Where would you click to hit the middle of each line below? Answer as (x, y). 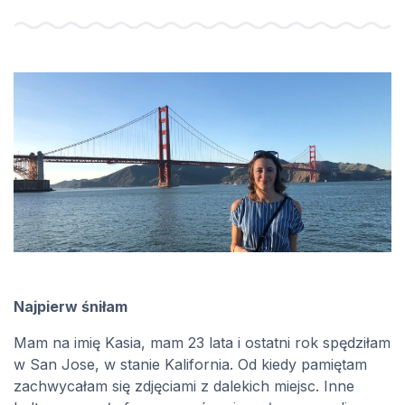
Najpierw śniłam (71, 307)
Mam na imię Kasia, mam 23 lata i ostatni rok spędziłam (202, 343)
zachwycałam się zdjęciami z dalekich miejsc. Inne (184, 386)
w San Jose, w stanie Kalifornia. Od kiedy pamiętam (190, 365)
